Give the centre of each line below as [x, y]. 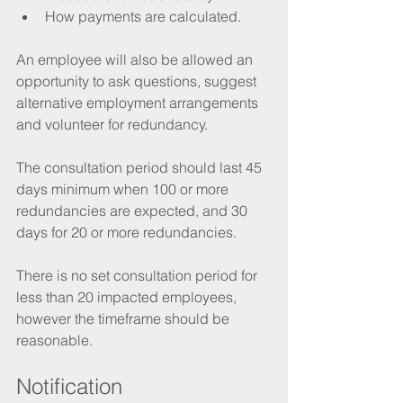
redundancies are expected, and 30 [134, 210]
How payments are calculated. [143, 16]
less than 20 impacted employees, [128, 296]
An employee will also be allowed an [136, 59]
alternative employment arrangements [139, 102]
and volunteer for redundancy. [114, 124]
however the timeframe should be [125, 318]
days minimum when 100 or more [124, 188]
